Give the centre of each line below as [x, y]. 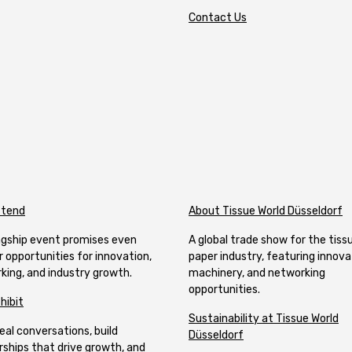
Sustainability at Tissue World [264, 319]
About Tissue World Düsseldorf [266, 211]
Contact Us [218, 18]
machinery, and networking [257, 273]
